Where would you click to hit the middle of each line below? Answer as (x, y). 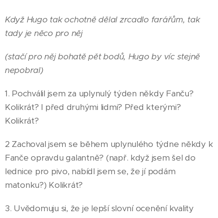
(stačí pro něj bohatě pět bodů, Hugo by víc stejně (103, 56)
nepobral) (24, 70)
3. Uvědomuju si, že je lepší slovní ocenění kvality (99, 208)
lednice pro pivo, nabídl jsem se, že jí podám (90, 171)
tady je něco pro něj (45, 33)
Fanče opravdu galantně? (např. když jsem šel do (100, 157)
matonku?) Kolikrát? (44, 185)
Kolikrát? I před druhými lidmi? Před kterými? (93, 107)
